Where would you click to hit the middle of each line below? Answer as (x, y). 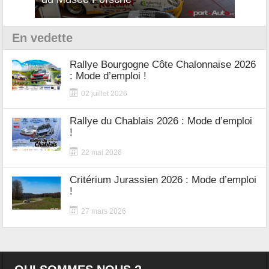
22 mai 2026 (102, 152)
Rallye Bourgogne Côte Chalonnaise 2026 (163, 64)
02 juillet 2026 (104, 93)
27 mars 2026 (104, 211)
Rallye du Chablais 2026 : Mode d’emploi (161, 121)
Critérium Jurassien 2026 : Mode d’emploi (163, 180)
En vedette (43, 38)
